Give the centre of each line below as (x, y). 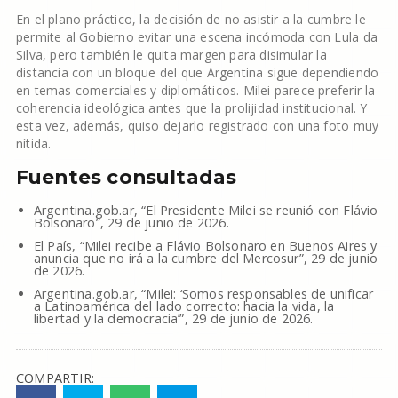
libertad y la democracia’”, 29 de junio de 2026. (173, 318)
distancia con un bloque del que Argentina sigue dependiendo (197, 72)
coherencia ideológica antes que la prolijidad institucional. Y (191, 107)
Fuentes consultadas (126, 176)
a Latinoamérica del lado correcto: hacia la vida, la (184, 306)
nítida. (33, 143)
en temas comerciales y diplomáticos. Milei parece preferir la (195, 90)
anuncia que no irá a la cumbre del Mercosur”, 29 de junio (206, 258)
